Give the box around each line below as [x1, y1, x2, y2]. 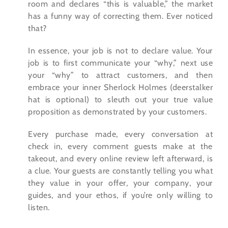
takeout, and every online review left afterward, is [28, 154, 213, 164]
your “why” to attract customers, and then [28, 70, 213, 80]
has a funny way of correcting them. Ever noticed [28, 11, 213, 21]
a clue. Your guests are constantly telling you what [28, 166, 213, 176]
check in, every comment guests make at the [28, 141, 213, 152]
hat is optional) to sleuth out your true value [28, 95, 213, 105]
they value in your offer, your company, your [28, 178, 213, 188]
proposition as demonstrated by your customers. [28, 107, 207, 117]
